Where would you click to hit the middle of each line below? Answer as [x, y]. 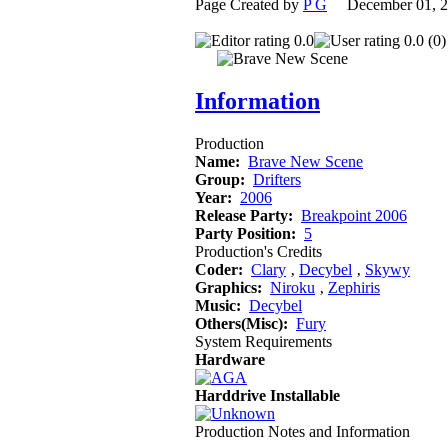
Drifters [277, 179]
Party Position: [245, 233]
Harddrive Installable [267, 395]
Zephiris [354, 287]
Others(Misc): [241, 323]
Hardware [230, 359]
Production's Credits [258, 251]
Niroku [292, 287]
